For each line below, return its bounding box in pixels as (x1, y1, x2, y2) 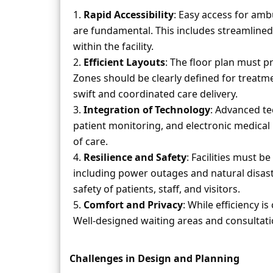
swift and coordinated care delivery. (73, 87, 238, 101)
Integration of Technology (83, 103, 210, 116)
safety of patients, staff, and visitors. (73, 182, 240, 196)
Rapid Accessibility (83, 8, 174, 21)
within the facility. (73, 40, 154, 53)
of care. (73, 135, 108, 148)
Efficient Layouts (83, 55, 165, 69)
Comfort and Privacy (83, 198, 183, 211)
